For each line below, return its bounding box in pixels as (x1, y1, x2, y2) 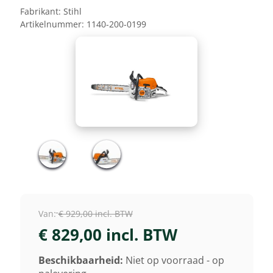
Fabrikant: (19, 5, 61, 18)
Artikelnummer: (19, 18, 84, 30)
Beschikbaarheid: (38, 253, 123, 268)
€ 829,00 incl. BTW (38, 223, 177, 246)
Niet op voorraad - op (125, 253, 224, 268)
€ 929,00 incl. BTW (58, 207, 133, 219)
